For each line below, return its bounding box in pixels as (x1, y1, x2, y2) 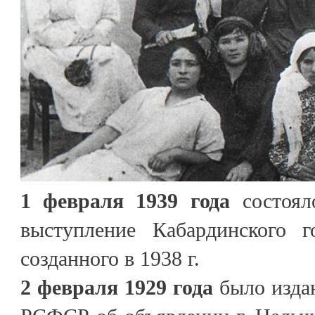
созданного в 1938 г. (20, 246, 200, 270)
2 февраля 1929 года (20, 275, 213, 299)
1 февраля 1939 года (20, 188, 231, 212)
